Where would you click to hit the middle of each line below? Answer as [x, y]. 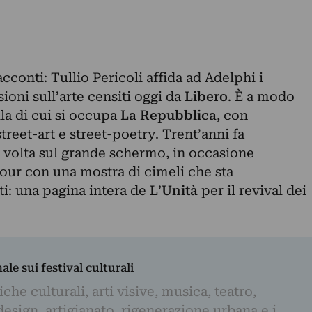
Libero [206, 96]
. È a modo [261, 96]
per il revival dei [253, 190]
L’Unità [175, 190]
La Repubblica [168, 115]
